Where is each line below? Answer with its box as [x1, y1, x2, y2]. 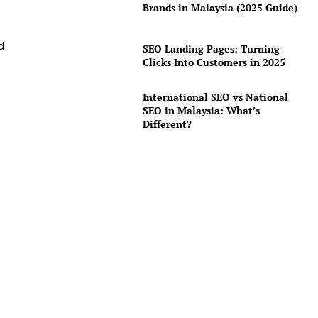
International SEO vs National [142, 90, 288, 104]
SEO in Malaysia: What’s [142, 104, 260, 118]
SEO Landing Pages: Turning [142, 42, 280, 56]
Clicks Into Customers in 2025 [142, 55, 285, 70]
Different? [142, 117, 192, 131]
